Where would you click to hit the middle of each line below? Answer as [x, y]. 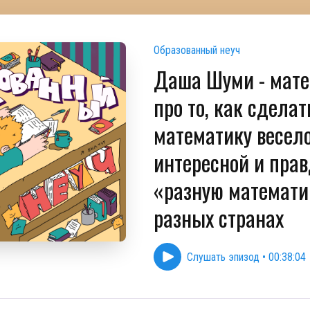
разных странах [219, 218]
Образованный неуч [197, 50]
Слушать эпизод [223, 257]
